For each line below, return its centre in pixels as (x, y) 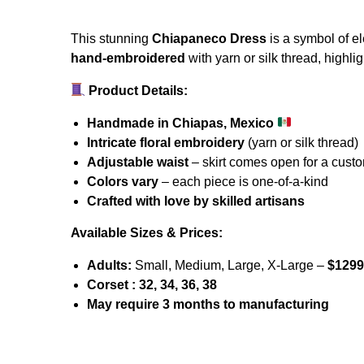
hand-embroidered (128, 58)
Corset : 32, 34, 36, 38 (154, 284)
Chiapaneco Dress (209, 38)
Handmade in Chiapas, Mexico (180, 123)
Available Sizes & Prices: (147, 232)
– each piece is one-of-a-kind (243, 181)
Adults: (109, 265)
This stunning (111, 38)
